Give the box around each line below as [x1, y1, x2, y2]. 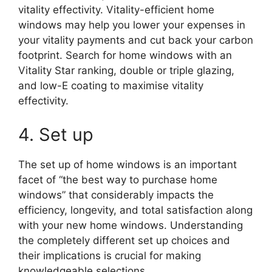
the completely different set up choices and [18, 234, 230, 246]
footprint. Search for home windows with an [18, 49, 232, 62]
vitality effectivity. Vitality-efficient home [18, 4, 214, 16]
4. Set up [18, 123, 93, 145]
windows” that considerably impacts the [18, 188, 214, 201]
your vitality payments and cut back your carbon [18, 34, 253, 47]
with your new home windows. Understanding [18, 219, 243, 231]
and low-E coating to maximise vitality [18, 80, 203, 92]
